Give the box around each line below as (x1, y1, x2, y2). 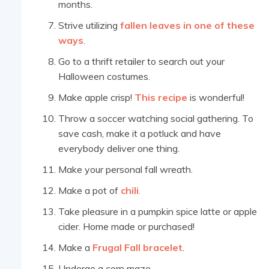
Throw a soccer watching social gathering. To (58, 112, 253, 125)
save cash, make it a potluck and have (58, 127, 221, 140)
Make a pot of (58, 184, 121, 197)
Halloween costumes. (58, 70, 150, 83)
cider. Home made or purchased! (58, 220, 195, 233)
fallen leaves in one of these (118, 19, 255, 32)
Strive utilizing (58, 19, 118, 32)
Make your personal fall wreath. (58, 163, 193, 176)
